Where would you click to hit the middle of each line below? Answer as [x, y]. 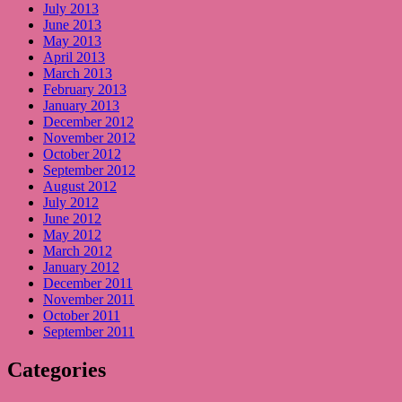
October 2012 [82, 154]
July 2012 [71, 203]
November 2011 [89, 300]
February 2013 [85, 90]
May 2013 [72, 41]
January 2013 [81, 106]
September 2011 [89, 332]
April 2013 [74, 57]
